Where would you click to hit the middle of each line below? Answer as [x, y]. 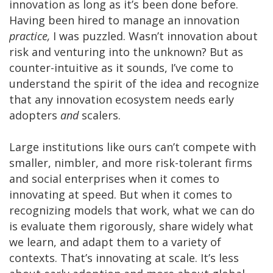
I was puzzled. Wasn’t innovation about [154, 36]
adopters [35, 115]
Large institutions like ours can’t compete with [133, 147]
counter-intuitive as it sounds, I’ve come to [121, 67]
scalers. [101, 115]
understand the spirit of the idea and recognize [134, 83]
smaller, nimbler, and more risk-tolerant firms [131, 162]
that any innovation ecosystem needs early [122, 99]
